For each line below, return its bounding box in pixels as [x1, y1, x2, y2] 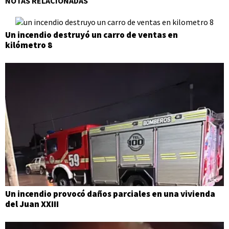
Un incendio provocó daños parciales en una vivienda [5, 188, 215, 199]
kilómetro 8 [5, 39, 52, 51]
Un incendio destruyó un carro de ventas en [5, 29, 178, 41]
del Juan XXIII [5, 198, 59, 210]
